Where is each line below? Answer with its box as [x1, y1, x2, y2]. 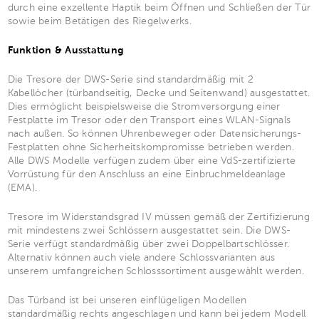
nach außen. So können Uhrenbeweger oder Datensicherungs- [7, 128, 302, 139]
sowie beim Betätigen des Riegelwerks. [7, 16, 192, 26]
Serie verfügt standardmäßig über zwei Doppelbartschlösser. [7, 239, 289, 249]
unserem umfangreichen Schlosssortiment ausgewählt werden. [7, 266, 304, 276]
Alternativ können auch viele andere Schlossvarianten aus [7, 252, 276, 263]
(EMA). [7, 182, 37, 193]
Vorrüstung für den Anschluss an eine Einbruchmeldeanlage [7, 169, 286, 179]
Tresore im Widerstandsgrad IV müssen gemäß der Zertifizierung [7, 211, 310, 222]
